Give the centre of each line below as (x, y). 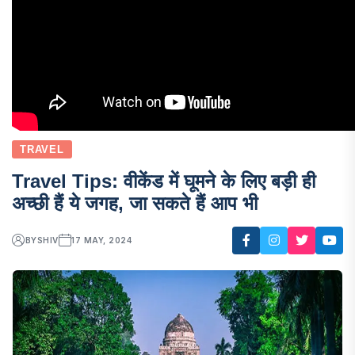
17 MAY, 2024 (102, 240)
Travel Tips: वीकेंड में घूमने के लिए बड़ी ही (164, 181)
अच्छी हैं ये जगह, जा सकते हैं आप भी (135, 203)
